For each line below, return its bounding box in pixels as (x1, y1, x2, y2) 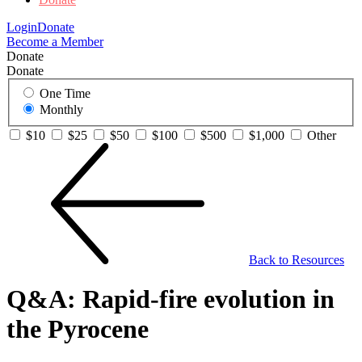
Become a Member (6, 35, 103, 49)
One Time (40, 86, 90, 100)
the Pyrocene (6, 314, 149, 344)
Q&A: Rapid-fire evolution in (6, 284, 335, 314)
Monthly (40, 103, 83, 116)
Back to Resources (249, 253, 344, 267)
